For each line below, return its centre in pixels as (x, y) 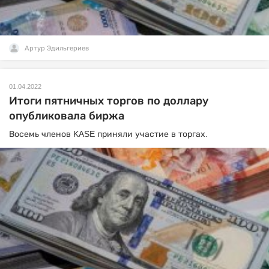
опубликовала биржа (67, 116)
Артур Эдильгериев (57, 48)
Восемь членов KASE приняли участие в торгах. (110, 134)
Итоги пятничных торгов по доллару (109, 101)
